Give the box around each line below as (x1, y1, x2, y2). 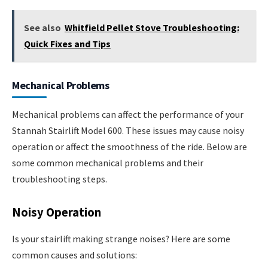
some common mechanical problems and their (12, 156, 203, 169)
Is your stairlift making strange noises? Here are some (12, 232, 230, 245)
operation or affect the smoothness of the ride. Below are (12, 140, 247, 153)
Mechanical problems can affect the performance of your (12, 108, 243, 120)
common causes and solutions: (12, 248, 137, 261)
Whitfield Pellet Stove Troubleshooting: (64, 21, 239, 33)
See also (23, 21, 61, 33)
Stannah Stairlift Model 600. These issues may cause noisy (12, 124, 244, 136)
